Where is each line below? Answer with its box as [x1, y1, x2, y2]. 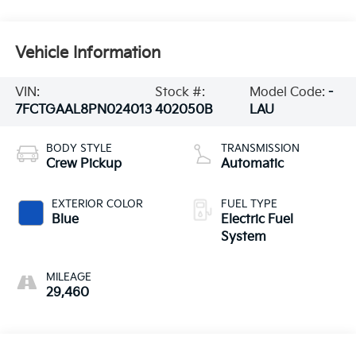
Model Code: [249, 85, 328, 101]
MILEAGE [45, 271, 91, 284]
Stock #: [154, 85, 205, 101]
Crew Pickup [45, 157, 122, 172]
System [221, 230, 266, 246]
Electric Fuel [221, 212, 293, 228]
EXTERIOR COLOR [51, 198, 143, 211]
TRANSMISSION [221, 142, 300, 156]
